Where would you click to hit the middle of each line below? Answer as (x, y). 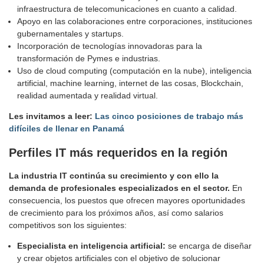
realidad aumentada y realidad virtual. (88, 96)
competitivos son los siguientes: (68, 225)
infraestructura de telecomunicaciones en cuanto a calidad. (127, 9)
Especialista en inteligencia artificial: (91, 246)
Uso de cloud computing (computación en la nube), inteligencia (134, 71)
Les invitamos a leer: (52, 116)
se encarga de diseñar (209, 246)
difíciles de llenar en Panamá (67, 129)
